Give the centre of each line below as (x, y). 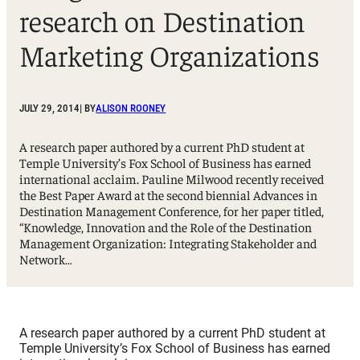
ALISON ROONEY (131, 108)
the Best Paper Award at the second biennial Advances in (169, 195)
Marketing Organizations (170, 54)
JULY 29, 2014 (50, 108)
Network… (46, 259)
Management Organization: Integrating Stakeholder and (168, 243)
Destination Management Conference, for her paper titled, (172, 211)
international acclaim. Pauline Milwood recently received (172, 179)
